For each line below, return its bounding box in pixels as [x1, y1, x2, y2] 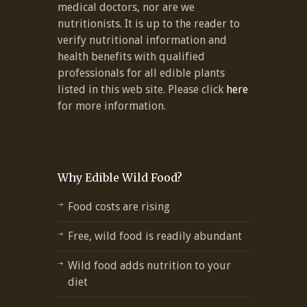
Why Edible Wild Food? [58, 170, 182, 184]
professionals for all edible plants [58, 66, 225, 79]
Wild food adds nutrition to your [68, 258, 231, 272]
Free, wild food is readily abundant [68, 229, 242, 243]
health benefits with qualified [58, 49, 205, 63]
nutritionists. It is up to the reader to [58, 16, 240, 30]
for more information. [58, 99, 166, 112]
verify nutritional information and [58, 33, 227, 47]
